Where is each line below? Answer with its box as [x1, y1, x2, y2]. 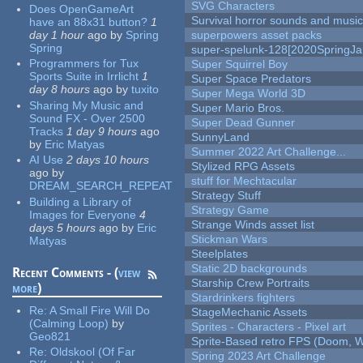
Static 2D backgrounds [191, 262, 308, 275]
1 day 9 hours [66, 124, 138, 138]
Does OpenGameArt [29, 2, 135, 15]
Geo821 [29, 329, 71, 343]
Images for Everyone [29, 207, 137, 221]
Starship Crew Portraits [191, 276, 310, 290]
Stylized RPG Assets [191, 160, 296, 173]
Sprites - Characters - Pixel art [191, 320, 347, 334]
